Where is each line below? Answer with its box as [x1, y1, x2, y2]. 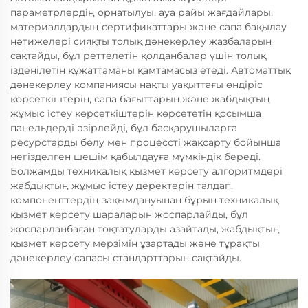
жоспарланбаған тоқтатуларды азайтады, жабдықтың [10, 223, 280, 235]
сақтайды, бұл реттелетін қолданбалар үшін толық [10, 49, 266, 62]
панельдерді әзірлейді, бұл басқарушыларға [10, 122, 237, 134]
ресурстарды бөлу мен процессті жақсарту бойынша [10, 136, 281, 148]
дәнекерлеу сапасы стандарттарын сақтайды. [10, 252, 241, 264]
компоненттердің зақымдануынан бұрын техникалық [10, 194, 278, 206]
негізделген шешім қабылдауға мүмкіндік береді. [10, 151, 261, 163]
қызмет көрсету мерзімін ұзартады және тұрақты [10, 237, 260, 250]
